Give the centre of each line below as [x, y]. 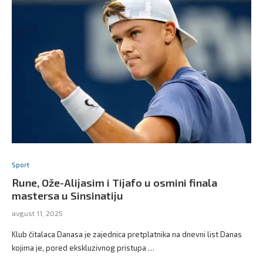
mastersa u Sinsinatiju [68, 195]
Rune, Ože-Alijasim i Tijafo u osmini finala [114, 182]
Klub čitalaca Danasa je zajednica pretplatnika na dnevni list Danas [127, 234]
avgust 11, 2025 [37, 213]
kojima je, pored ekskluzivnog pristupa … [83, 247]
